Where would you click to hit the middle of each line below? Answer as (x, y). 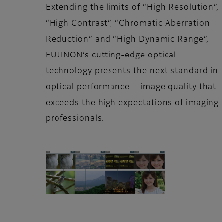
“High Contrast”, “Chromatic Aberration (128, 24)
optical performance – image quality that (131, 87)
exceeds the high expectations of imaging (132, 103)
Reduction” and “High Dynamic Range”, (127, 40)
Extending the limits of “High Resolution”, (132, 8)
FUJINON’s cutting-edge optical (111, 56)
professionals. (75, 119)
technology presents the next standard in (132, 72)
